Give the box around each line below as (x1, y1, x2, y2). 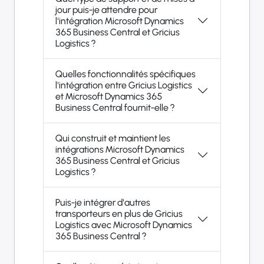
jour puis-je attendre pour (55, 4, 157, 15)
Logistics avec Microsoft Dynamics (55, 219, 192, 230)
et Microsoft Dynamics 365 (55, 90, 162, 102)
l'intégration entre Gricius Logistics (55, 79, 192, 91)
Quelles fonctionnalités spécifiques (55, 68, 196, 80)
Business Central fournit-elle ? (55, 101, 174, 113)
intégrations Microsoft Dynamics (55, 143, 184, 155)
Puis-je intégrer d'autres (55, 196, 150, 208)
